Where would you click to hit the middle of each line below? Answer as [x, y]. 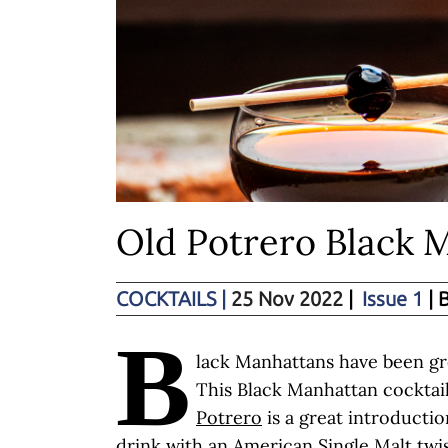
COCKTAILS [168, 298]
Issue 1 [392, 298]
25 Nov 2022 [284, 298]
